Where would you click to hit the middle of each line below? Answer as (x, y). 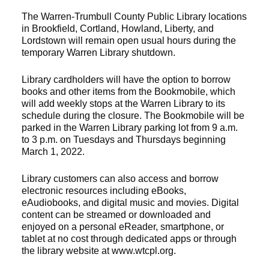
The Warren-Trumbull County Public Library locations (134, 17)
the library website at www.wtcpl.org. (99, 251)
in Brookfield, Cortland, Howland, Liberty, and (118, 29)
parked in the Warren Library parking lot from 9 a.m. (130, 128)
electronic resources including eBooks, (104, 191)
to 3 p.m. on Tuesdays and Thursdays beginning (124, 140)
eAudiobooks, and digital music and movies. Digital (131, 203)
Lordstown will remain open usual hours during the (129, 41)
